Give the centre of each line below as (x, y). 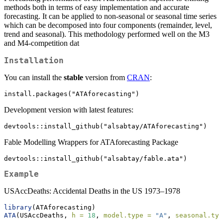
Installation (34, 61)
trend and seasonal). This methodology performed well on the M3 (107, 34)
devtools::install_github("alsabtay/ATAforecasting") (106, 126)
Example (21, 174)
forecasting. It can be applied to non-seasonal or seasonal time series (110, 16)
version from (105, 78)
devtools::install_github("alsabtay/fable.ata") (96, 159)
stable (73, 78)
